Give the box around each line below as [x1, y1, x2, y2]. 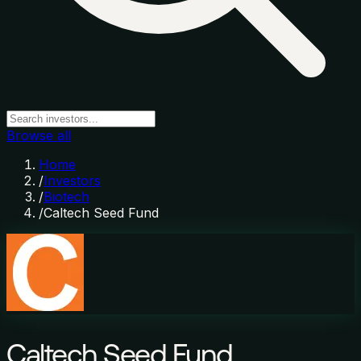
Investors [44, 172, 101, 189]
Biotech [44, 189, 89, 205]
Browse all [6, 127, 71, 143]
